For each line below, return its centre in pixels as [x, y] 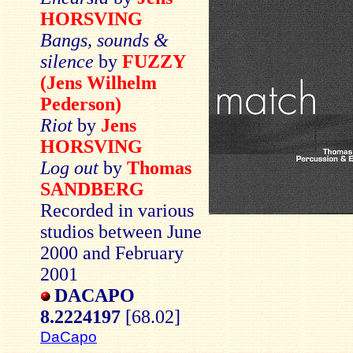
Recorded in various [117, 210]
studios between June [121, 232]
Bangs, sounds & [104, 40]
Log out [72, 168]
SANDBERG [92, 189]
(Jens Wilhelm [98, 83]
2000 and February [112, 253]
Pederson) [81, 104]
